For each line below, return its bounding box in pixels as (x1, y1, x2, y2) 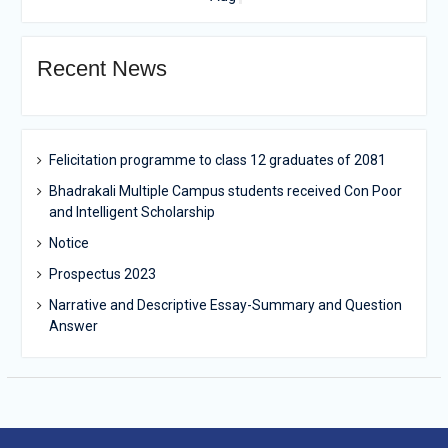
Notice (48, 235, 89, 251)
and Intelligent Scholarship (48, 204, 215, 220)
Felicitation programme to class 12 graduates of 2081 (48, 152, 386, 168)
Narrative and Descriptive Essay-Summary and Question (48, 297, 402, 313)
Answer (48, 318, 98, 334)
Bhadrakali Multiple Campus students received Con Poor (48, 183, 402, 199)
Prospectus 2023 (48, 266, 156, 282)
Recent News (36, 56, 167, 81)
